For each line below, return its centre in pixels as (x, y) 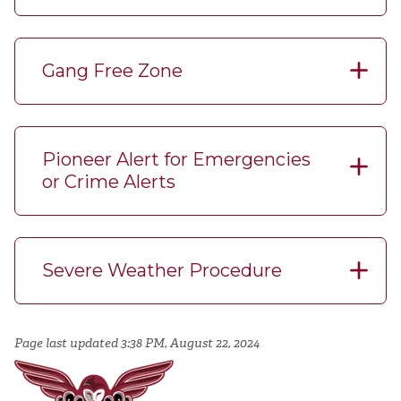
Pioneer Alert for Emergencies (176, 160)
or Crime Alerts (109, 182)
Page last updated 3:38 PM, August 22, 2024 (138, 344)
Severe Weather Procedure (162, 271)
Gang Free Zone (112, 70)
